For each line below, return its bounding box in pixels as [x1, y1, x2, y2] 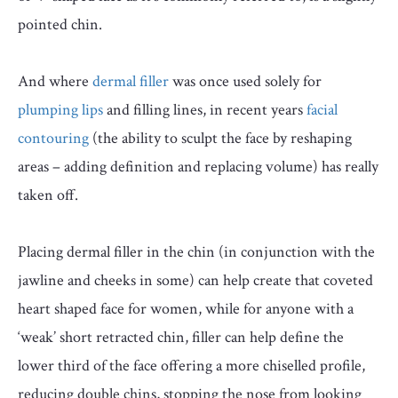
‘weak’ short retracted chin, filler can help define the [18, 326, 344, 347]
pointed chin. [18, 13, 102, 35]
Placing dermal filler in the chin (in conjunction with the [18, 241, 375, 262]
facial [306, 99, 338, 120]
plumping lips [18, 99, 103, 120]
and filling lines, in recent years [103, 99, 306, 120]
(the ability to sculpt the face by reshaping [89, 127, 352, 148]
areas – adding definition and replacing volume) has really [18, 155, 378, 177]
